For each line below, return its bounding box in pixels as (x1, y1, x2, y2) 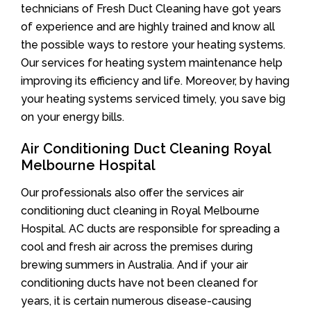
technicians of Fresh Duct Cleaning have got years (21, 1, 281, 15)
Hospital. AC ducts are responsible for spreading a (21, 221, 280, 235)
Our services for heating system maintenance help (21, 56, 283, 69)
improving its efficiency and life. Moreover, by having (21, 74, 289, 87)
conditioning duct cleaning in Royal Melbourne (21, 203, 260, 217)
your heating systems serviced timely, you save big (21, 92, 285, 106)
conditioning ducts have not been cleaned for (21, 276, 258, 289)
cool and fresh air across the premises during (21, 239, 253, 253)
